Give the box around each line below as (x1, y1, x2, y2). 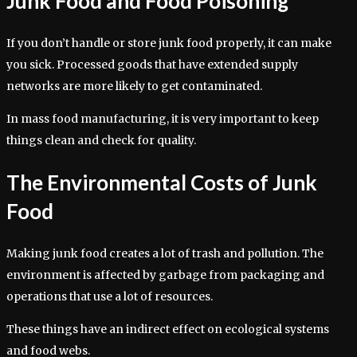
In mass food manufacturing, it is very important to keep (6, 111, 319, 126)
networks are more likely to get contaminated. (6, 78, 262, 93)
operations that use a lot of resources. (6, 288, 213, 304)
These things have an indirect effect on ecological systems (6, 321, 329, 336)
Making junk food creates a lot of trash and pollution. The (6, 245, 324, 261)
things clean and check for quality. (6, 132, 196, 147)
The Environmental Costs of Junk (6, 170, 317, 196)
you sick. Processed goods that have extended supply (6, 57, 298, 72)
